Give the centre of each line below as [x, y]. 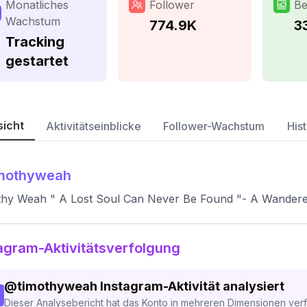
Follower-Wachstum [214, 126]
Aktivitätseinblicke [94, 126]
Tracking [35, 42]
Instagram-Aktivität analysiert [192, 286]
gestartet [37, 61]
